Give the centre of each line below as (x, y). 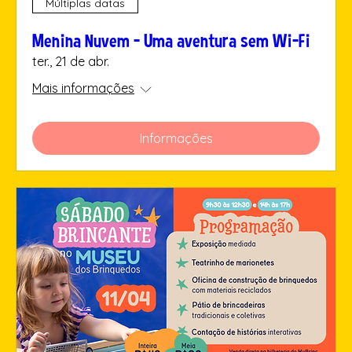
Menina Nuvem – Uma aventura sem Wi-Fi (171, 40)
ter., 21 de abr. (71, 61)
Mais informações (83, 88)
